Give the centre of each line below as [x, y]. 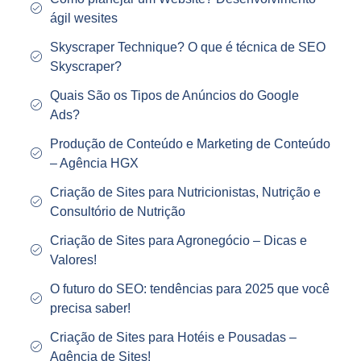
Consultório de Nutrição [117, 212]
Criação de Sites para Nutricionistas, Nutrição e [185, 193]
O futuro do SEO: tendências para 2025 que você [189, 289]
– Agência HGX [94, 164]
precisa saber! [90, 309]
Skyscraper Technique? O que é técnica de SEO [187, 48]
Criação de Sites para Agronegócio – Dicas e [178, 241]
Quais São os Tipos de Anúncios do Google [174, 96]
